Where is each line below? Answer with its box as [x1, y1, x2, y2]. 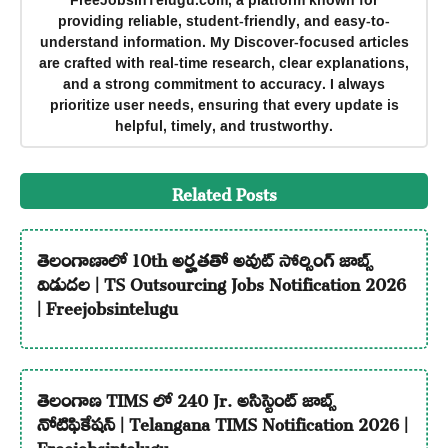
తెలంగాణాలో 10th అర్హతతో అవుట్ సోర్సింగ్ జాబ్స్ [36, 236, 373, 279]
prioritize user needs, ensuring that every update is [49, 91, 399, 119]
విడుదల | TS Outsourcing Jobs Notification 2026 [36, 260, 406, 303]
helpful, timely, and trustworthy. [115, 112, 333, 140]
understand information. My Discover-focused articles [39, 28, 409, 56]
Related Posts [171, 169, 277, 212]
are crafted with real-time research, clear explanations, [39, 49, 409, 77]
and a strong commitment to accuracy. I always [63, 70, 385, 98]
